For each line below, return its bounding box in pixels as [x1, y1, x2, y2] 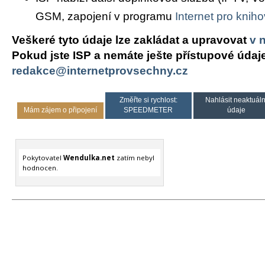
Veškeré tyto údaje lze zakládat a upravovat [12, 33, 250, 46]
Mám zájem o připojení [23, 106, 97, 114]
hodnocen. [22, 163, 58, 172]
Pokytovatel [22, 153, 63, 162]
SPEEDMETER [124, 106, 173, 114]
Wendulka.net [63, 153, 115, 162]
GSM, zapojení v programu [35, 10, 175, 23]
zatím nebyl [114, 153, 154, 162]
